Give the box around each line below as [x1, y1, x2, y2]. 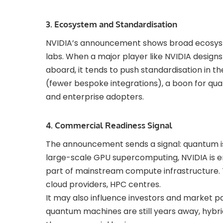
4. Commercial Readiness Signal [46, 120, 172, 131]
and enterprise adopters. [46, 91, 144, 103]
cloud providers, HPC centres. [46, 179, 161, 191]
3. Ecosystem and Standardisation [46, 19, 177, 30]
